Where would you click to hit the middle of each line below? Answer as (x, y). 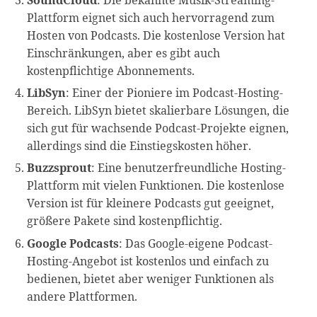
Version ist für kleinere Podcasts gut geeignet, (151, 203)
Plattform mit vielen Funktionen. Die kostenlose (156, 186)
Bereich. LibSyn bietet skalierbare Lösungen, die (158, 111)
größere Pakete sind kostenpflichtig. (125, 221)
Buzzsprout (59, 168)
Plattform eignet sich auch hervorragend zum (151, 17)
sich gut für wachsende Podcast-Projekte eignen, (158, 128)
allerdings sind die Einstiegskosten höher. (139, 146)
